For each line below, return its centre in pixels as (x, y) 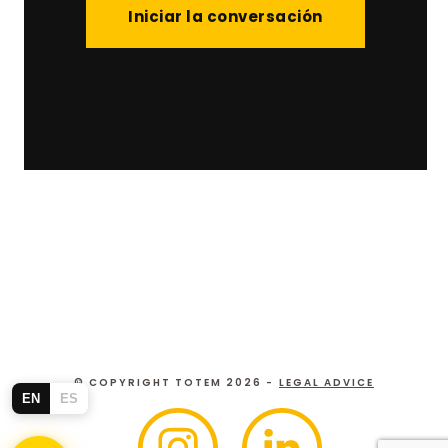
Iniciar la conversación (225, 16)
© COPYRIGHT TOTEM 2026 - (174, 382)
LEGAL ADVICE (326, 382)
